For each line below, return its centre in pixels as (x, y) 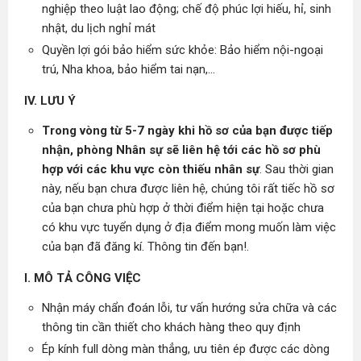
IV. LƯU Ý (50, 101)
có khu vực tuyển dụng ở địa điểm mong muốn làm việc (189, 227)
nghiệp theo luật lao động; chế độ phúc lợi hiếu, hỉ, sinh (187, 9)
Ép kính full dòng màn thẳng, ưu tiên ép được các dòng (186, 349)
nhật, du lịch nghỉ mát (99, 28)
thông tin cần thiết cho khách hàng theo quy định (171, 327)
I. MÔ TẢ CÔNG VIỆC (83, 278)
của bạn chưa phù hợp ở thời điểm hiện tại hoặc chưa (183, 208)
